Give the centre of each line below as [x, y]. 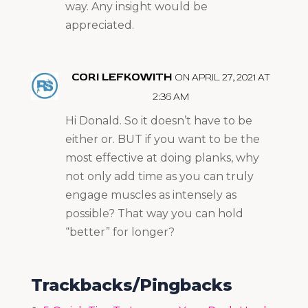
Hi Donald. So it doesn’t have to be [158, 120]
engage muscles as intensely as [151, 195]
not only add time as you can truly [159, 176]
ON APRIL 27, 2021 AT [223, 77]
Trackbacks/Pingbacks [131, 285]
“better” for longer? [120, 232]
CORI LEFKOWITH [122, 77]
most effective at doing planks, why [162, 157]
